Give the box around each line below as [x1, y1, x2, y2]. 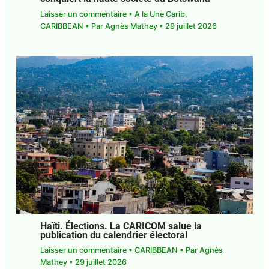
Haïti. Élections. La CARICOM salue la [40, 220, 202, 232]
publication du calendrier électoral [40, 229, 187, 241]
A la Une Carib [134, 10, 185, 19]
